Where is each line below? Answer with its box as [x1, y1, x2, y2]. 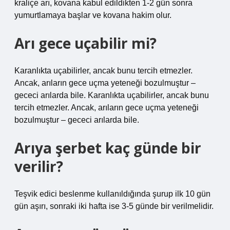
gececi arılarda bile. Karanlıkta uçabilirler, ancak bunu [14, 91, 209, 100]
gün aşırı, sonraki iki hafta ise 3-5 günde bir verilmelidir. [14, 202, 214, 210]
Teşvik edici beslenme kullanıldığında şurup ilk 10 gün [14, 189, 210, 198]
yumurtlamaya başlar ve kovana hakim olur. [14, 11, 171, 20]
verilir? [14, 157, 63, 176]
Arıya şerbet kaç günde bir [14, 138, 201, 158]
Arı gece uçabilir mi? [14, 33, 157, 53]
